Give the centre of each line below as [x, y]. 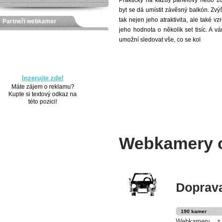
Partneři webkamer [29, 21]
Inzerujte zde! [43, 78]
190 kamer [194, 211]
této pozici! [43, 102]
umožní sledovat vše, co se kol [160, 40]
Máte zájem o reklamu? [43, 87]
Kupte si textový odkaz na [43, 94]
